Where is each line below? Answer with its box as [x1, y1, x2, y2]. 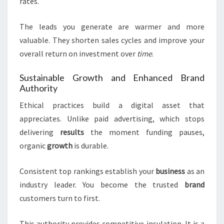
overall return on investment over [19, 48, 137, 59]
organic [19, 140, 47, 151]
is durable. [72, 140, 108, 151]
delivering [19, 127, 60, 137]
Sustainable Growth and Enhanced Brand [19, 72, 204, 83]
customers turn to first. [19, 193, 100, 203]
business [155, 166, 185, 176]
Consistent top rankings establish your [19, 166, 156, 176]
